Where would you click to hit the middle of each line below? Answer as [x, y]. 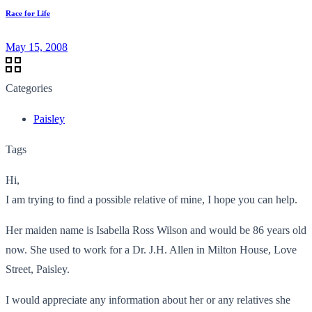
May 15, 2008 [37, 47]
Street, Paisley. [38, 269]
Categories [29, 88]
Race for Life [28, 13]
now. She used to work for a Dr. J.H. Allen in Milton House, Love [151, 249]
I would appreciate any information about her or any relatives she [148, 299]
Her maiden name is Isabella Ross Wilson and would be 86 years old [156, 230]
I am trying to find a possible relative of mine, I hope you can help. [151, 199]
